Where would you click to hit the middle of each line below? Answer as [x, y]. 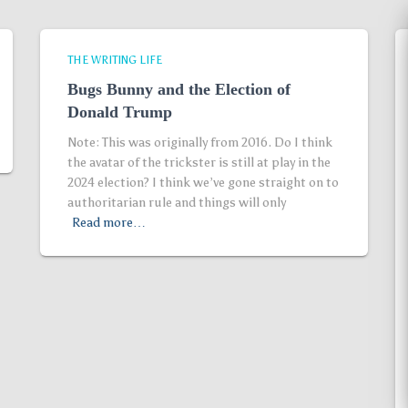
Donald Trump [120, 112]
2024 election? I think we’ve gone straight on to [203, 183]
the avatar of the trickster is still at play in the [199, 163]
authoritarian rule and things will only [177, 203]
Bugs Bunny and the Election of [179, 89]
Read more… [109, 223]
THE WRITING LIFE [115, 60]
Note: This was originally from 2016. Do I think [200, 143]
